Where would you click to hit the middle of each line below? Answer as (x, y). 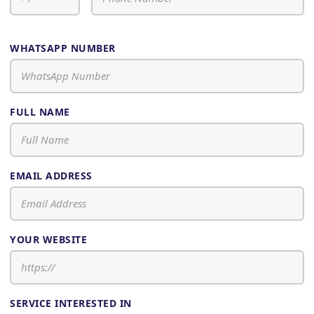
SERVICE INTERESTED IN (71, 303)
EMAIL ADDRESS (51, 175)
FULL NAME (40, 111)
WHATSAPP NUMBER (63, 48)
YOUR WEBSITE (48, 239)
